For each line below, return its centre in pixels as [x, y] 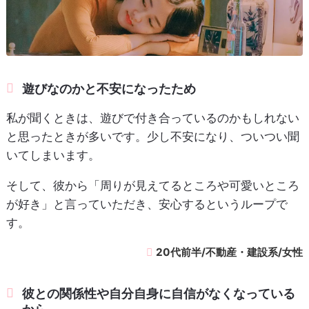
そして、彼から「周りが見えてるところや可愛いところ [152, 185]
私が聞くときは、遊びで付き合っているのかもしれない [152, 118]
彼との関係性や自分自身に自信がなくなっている [159, 293]
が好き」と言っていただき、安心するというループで [147, 204]
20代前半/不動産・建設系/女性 [230, 252]
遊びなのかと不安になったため [109, 88]
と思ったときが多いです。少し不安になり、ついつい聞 [152, 136]
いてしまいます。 [53, 155]
